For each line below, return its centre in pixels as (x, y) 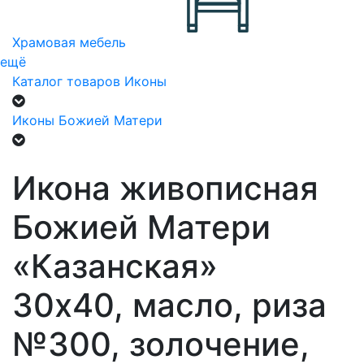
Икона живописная (165, 188)
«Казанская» (115, 266)
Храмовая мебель (69, 42)
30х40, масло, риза (169, 305)
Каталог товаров (66, 81)
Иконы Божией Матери (87, 120)
